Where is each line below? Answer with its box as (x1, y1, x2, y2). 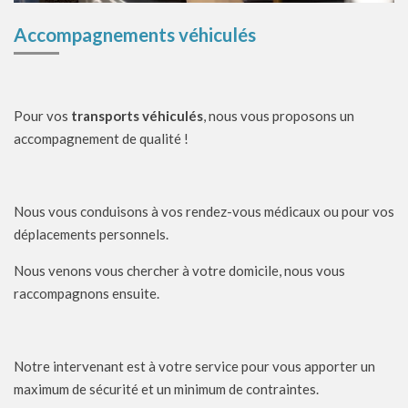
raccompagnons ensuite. (14, 285, 159, 301)
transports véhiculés (71, 107, 203, 124)
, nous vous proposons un (203, 107, 354, 124)
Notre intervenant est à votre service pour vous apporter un (14, 358, 375, 374)
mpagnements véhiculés (56, 24, 256, 46)
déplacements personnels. (14, 226, 168, 242)
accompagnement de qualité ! (14, 130, 189, 147)
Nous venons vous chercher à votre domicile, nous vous (14, 262, 345, 279)
